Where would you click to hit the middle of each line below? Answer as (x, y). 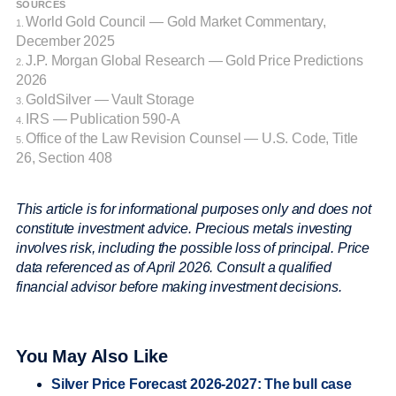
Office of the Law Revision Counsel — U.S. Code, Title (192, 138)
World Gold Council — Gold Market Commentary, (176, 21)
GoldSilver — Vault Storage (110, 99)
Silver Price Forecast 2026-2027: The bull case (202, 384)
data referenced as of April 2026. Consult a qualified (174, 267)
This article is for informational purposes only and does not (194, 209)
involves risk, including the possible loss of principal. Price (193, 247)
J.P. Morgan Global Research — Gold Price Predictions (194, 60)
